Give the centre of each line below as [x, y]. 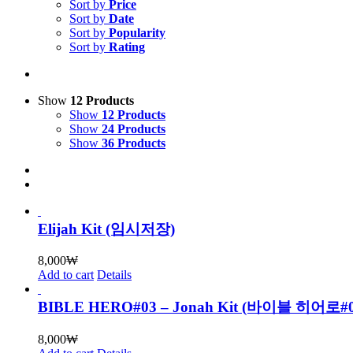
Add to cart [66, 275]
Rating [127, 46]
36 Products [134, 143]
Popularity [137, 32]
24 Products [134, 128]
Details [114, 275]
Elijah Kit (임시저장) [106, 229]
